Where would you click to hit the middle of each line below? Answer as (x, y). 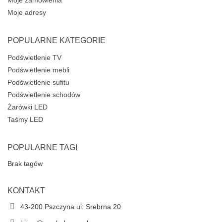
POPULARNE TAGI (42, 148)
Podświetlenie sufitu (38, 83)
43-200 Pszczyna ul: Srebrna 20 (71, 207)
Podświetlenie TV (34, 58)
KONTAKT (26, 191)
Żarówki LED (28, 107)
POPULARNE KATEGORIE (56, 41)
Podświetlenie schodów (44, 95)
